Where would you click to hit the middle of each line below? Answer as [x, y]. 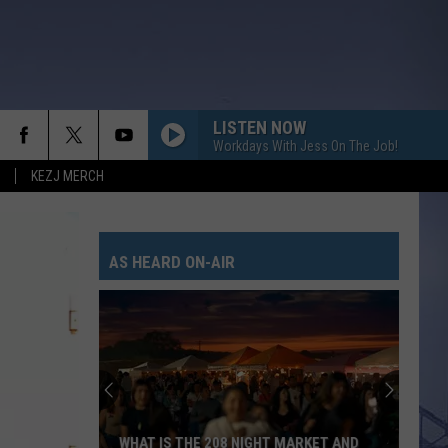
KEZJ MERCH [67, 176]
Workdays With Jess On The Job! [305, 145]
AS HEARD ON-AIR [172, 262]
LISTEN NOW [259, 127]
